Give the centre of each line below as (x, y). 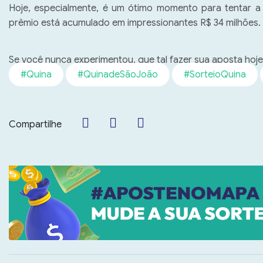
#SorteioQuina (215, 74)
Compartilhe (35, 124)
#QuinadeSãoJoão (118, 74)
